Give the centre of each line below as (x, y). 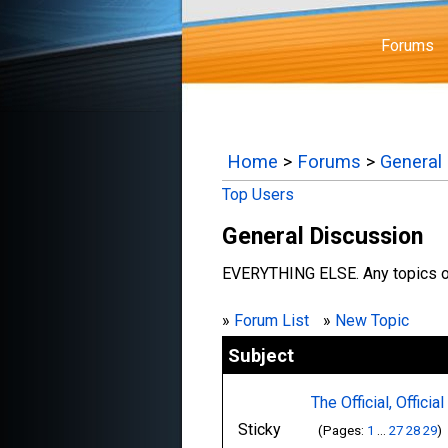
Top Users (258, 194)
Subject (261, 355)
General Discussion (322, 236)
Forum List (271, 320)
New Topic (372, 320)
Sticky (259, 429)
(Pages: (341, 430)
